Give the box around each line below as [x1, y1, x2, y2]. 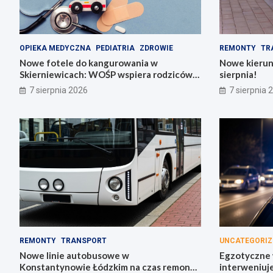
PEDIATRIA [96, 43, 135, 52]
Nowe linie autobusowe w [19, 250, 129, 261]
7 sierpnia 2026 [29, 85, 88, 95]
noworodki [19, 80, 65, 91]
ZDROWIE [140, 43, 173, 52]
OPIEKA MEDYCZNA [19, 43, 91, 52]
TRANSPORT [61, 236, 107, 246]
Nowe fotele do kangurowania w [19, 57, 158, 68]
